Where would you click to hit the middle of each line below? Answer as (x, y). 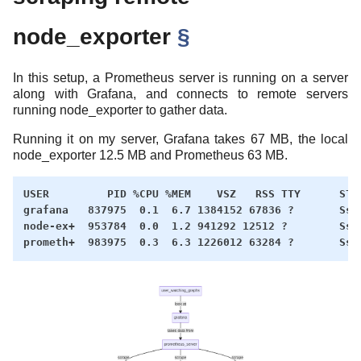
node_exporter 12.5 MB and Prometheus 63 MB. (150, 155)
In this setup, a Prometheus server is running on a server (180, 77)
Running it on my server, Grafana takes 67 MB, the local (180, 139)
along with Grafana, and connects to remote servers (180, 93)
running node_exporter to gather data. (120, 110)
